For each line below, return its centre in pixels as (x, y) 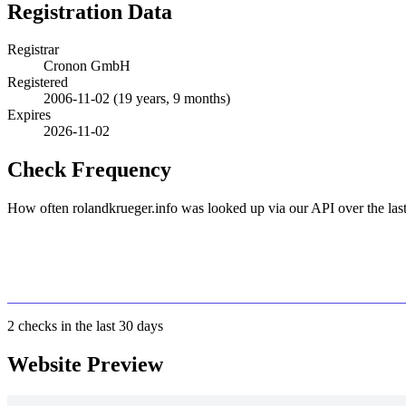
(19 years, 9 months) (172, 99)
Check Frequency (89, 170)
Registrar (33, 50)
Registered (38, 82)
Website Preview (85, 365)
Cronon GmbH (87, 66)
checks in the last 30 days (89, 326)
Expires (29, 115)
